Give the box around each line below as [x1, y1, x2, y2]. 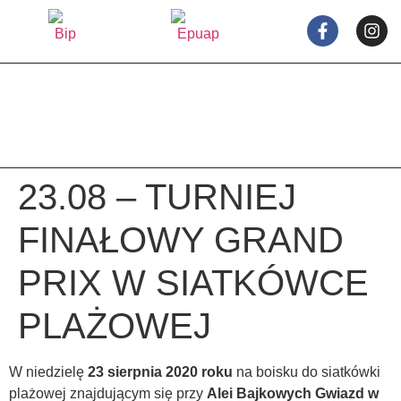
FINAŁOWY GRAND [18, 220, 344, 260]
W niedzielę [9, 364, 88, 380]
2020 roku [166, 364, 233, 380]
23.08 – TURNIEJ [18, 177, 296, 217]
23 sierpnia [88, 364, 162, 380]
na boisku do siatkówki [233, 364, 380, 380]
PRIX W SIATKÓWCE [18, 263, 369, 303]
